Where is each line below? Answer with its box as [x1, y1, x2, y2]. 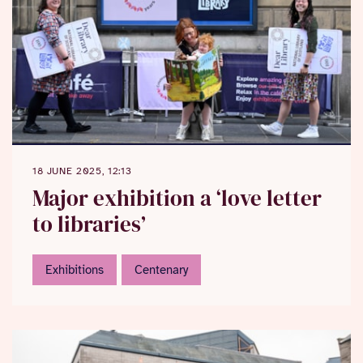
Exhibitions [45, 262, 104, 277]
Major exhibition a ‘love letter [32, 182, 322, 213]
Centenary [135, 262, 188, 277]
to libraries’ [32, 208, 146, 239]
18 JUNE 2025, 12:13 [32, 164, 132, 177]
